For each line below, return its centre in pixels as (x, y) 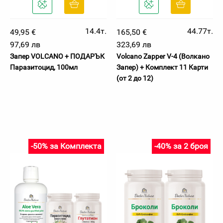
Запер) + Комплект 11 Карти (162, 67)
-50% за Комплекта (66, 146)
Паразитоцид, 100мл (44, 67)
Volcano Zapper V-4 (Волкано (163, 56)
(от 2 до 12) (135, 78)
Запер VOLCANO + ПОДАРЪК (57, 56)
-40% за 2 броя (181, 146)
